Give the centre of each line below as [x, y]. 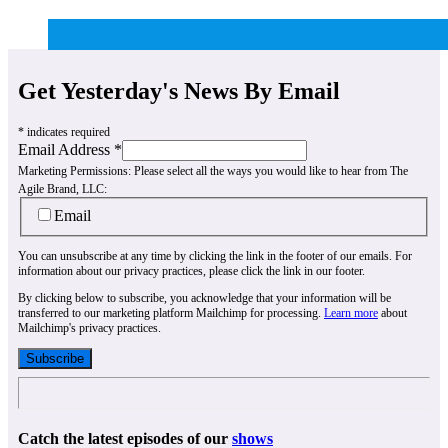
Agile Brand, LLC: [62, 189]
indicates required [68, 132]
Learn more [351, 312]
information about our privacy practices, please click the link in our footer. [191, 270]
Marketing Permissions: [76, 171]
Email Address [66, 150]
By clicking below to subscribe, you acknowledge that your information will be [204, 297]
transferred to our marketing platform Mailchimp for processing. [171, 312]
